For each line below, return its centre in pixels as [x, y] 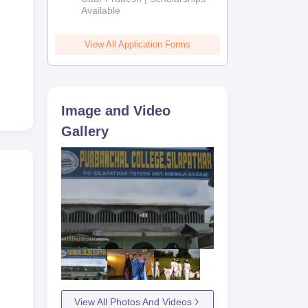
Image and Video [116, 111]
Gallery [85, 131]
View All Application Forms [138, 44]
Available [101, 10]
